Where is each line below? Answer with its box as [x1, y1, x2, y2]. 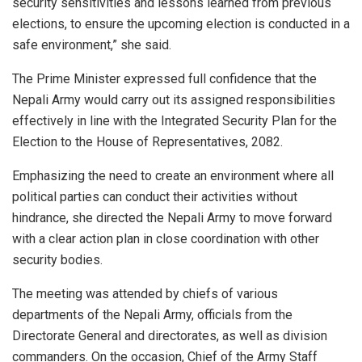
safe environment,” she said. [12, 36, 171, 53]
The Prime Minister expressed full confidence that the [12, 70, 317, 86]
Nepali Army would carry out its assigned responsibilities [12, 91, 335, 107]
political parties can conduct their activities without [12, 188, 297, 204]
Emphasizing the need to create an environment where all [12, 167, 334, 183]
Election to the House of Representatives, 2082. [12, 133, 283, 149]
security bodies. [12, 251, 103, 267]
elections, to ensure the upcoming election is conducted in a [12, 15, 350, 32]
